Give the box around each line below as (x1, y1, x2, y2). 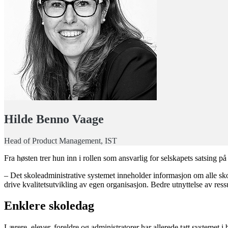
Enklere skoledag (4, 199, 94, 213)
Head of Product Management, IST (4, 136, 117, 145)
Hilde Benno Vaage (4, 112, 104, 126)
